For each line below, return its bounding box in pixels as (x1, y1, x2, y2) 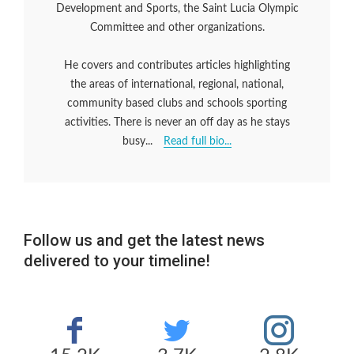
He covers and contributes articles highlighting (64, 60, 290, 72)
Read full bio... (164, 136, 232, 148)
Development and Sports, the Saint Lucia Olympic (55, 3, 299, 15)
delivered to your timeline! (24, 251, 210, 271)
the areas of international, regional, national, (70, 79, 284, 91)
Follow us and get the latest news (24, 231, 265, 250)
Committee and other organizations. (89, 22, 265, 34)
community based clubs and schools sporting (67, 98, 287, 110)
